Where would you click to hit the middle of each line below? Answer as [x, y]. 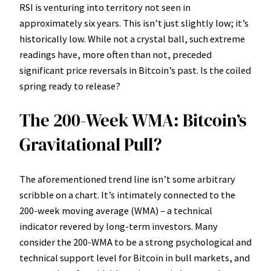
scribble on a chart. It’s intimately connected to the [127, 195]
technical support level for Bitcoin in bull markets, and [135, 258]
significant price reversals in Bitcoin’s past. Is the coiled [135, 70]
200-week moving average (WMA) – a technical [116, 211]
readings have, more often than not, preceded [116, 54]
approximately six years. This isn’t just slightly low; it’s [134, 23]
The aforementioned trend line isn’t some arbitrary [127, 179]
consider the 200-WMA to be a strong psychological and [135, 242]
